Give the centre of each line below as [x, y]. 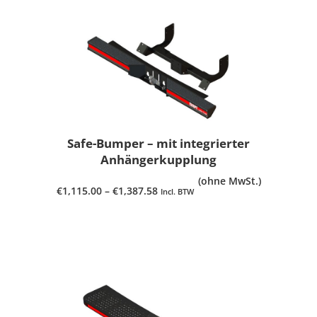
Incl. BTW [177, 191]
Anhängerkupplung [158, 159]
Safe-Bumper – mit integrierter [158, 143]
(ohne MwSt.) [229, 180]
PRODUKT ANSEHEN [158, 224]
